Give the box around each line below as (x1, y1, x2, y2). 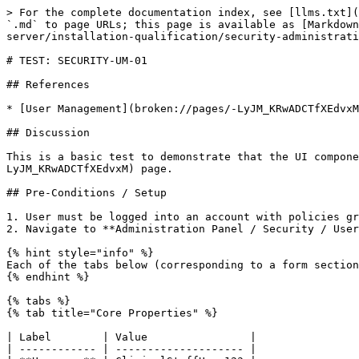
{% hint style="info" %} (6, 247, 154, 259)
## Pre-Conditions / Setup (6, 187, 167, 199)
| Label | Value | (6, 331, 256, 343)
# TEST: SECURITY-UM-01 (6, 54, 147, 67)
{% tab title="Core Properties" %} (6, 307, 218, 319)
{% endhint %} (6, 271, 90, 283)
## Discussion (6, 127, 90, 139)
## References (6, 79, 90, 91)
